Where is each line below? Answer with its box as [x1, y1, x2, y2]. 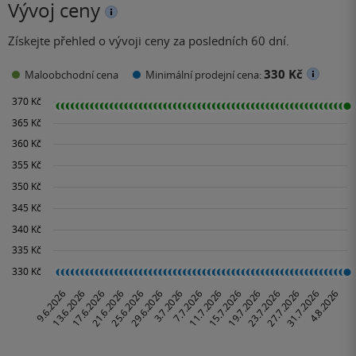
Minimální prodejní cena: [145, 67, 264, 82]
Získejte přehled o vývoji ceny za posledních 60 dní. [8, 32, 289, 48]
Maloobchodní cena [25, 67, 118, 82]
